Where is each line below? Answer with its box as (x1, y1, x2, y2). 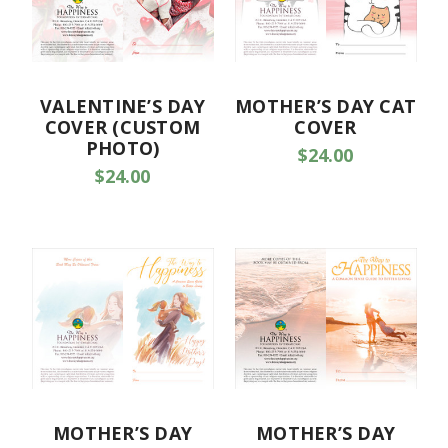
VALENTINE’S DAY (40, 94, 205, 119)
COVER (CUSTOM (44, 115, 201, 140)
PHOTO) (85, 136, 160, 161)
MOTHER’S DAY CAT (235, 94, 416, 119)
